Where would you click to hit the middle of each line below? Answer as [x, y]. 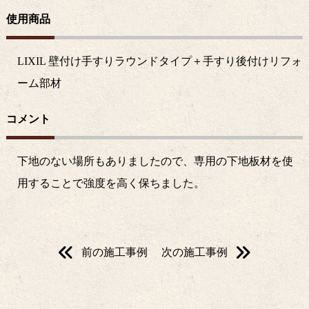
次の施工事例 [194, 252]
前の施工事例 [114, 252]
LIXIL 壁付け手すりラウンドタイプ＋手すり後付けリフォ [159, 61]
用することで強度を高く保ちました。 [111, 183]
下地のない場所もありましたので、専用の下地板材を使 [155, 161]
